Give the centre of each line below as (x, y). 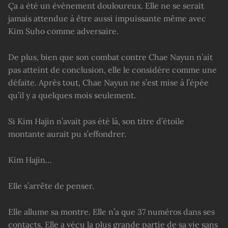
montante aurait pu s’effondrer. (67, 134)
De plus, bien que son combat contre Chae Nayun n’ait (110, 57)
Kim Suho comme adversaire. (63, 31)
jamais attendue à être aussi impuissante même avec (107, 19)
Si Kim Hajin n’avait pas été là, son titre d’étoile (96, 121)
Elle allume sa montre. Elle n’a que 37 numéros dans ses (111, 211)
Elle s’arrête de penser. (51, 186)
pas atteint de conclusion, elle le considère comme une (112, 70)
